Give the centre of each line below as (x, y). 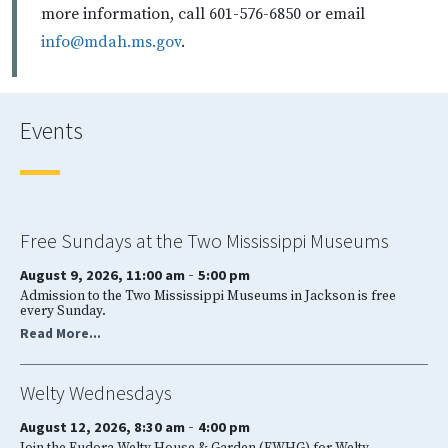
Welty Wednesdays (96, 392)
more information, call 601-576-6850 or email (203, 13)
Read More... (60, 333)
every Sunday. (63, 311)
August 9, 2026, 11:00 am (104, 274)
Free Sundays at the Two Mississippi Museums (204, 240)
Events (51, 130)
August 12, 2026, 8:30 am (104, 426)
